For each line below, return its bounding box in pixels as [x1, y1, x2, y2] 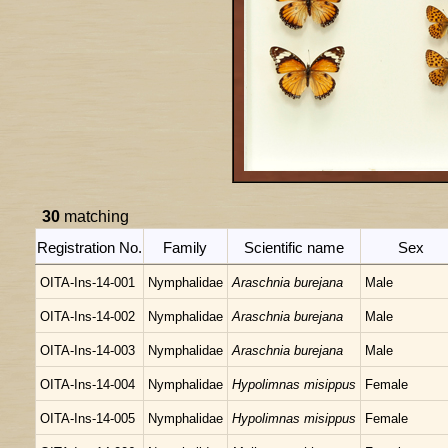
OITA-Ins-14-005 [40, 411, 135, 426]
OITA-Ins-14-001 [40, 275, 135, 290]
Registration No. [37, 239, 142, 256]
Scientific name [244, 239, 344, 256]
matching [60, 208, 129, 225]
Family [163, 239, 208, 256]
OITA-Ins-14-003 [40, 343, 135, 358]
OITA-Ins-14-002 [40, 309, 135, 324]
